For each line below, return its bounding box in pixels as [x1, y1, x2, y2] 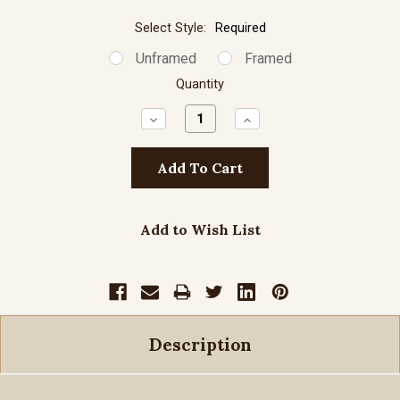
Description [148, 334, 252, 356]
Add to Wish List [139, 221, 261, 239]
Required [214, 21, 266, 37]
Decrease [146, 110, 212, 129]
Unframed [135, 50, 196, 68]
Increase [239, 110, 303, 129]
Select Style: [134, 21, 210, 37]
